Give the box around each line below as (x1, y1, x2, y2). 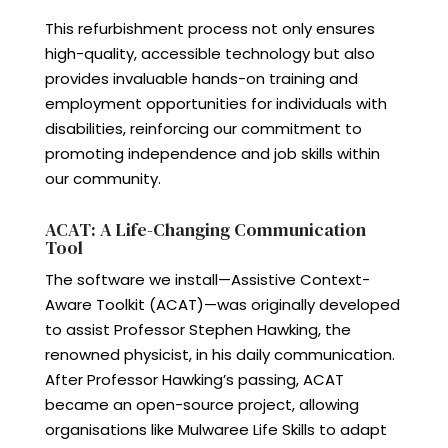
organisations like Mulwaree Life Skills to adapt (44, 419, 387, 440)
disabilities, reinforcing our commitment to (44, 118, 362, 139)
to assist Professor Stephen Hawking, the (44, 319, 351, 340)
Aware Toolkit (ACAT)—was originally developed (44, 294, 400, 315)
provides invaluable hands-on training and (44, 68, 358, 89)
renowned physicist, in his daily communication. (44, 344, 395, 365)
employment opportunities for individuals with (44, 93, 387, 114)
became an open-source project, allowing (44, 394, 359, 415)
